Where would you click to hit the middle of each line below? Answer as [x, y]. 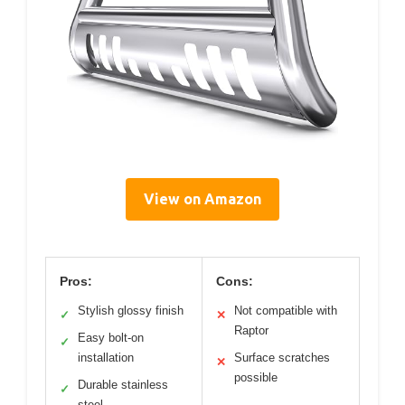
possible [256, 377]
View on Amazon [202, 198]
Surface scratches [282, 357]
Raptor [251, 330]
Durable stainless [123, 384]
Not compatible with [286, 310]
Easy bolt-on [111, 337]
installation [106, 357]
